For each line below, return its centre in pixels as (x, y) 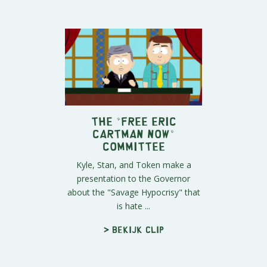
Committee (133, 146)
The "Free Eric (133, 121)
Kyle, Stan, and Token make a (133, 165)
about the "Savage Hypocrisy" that (133, 193)
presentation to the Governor (133, 179)
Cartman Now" (133, 133)
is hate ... (133, 206)
